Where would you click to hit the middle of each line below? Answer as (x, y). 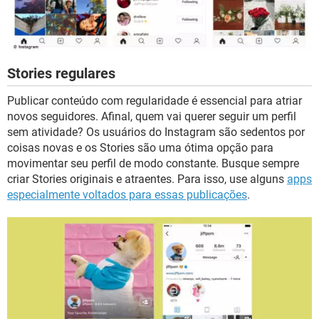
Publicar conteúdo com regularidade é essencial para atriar (155, 100)
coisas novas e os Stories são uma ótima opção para (140, 147)
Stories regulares (61, 73)
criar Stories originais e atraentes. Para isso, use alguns (147, 179)
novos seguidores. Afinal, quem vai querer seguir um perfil (152, 116)
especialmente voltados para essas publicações (127, 194)
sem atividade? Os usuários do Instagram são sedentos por (156, 132)
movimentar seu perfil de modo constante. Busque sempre (153, 163)
